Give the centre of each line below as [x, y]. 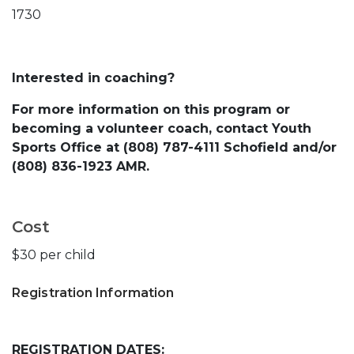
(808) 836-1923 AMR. [85, 167]
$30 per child [54, 255]
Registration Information [93, 293]
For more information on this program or [151, 110]
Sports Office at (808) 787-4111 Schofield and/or [174, 148]
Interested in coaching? [93, 78]
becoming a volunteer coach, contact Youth [162, 129]
